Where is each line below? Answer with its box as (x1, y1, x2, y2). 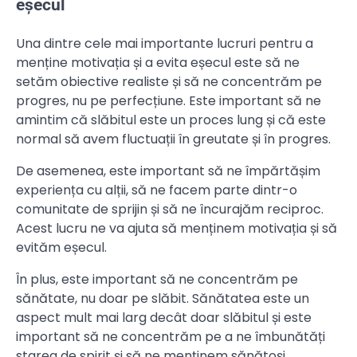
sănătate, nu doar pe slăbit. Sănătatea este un (16, 288, 309, 308)
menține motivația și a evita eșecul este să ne (16, 53, 300, 72)
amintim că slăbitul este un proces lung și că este (16, 110, 326, 129)
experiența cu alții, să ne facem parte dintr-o (16, 180, 297, 199)
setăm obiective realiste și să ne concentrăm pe (16, 72, 322, 91)
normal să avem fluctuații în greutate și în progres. (16, 129, 331, 148)
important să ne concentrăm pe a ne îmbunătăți (16, 327, 325, 346)
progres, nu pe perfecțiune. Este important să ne (16, 91, 321, 110)
